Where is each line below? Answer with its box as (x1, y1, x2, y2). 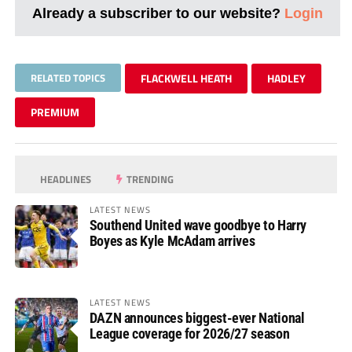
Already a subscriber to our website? (31, 4, 284, 21)
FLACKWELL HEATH (140, 69, 232, 86)
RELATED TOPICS (30, 69, 105, 86)
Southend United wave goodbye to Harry (89, 216, 307, 233)
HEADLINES (38, 170, 92, 187)
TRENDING (124, 170, 174, 187)
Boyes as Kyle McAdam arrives (89, 232, 255, 249)
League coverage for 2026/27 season (89, 324, 290, 342)
